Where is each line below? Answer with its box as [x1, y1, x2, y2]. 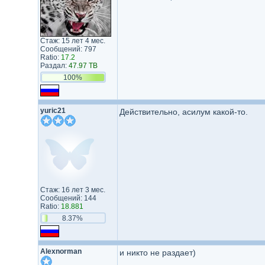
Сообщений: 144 [40, 194, 96, 202]
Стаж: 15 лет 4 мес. [40, 37, 105, 45]
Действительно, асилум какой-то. [119, 107, 248, 117]
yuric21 [40, 106, 66, 115]
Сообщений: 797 [40, 45, 96, 53]
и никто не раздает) [119, 248, 196, 257]
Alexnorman [40, 247, 82, 256]
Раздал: [40, 62, 69, 70]
